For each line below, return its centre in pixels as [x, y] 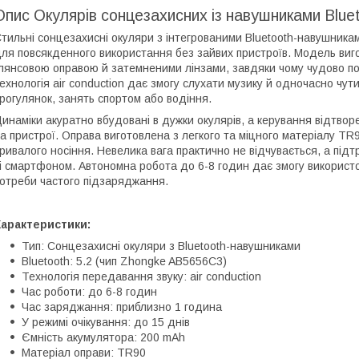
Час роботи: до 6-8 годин [89, 291]
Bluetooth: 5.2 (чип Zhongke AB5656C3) [124, 261]
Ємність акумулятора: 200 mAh [103, 337]
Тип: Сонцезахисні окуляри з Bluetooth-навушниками [161, 246]
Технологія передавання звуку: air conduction [141, 276]
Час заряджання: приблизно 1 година [122, 307]
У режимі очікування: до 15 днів [106, 322]
